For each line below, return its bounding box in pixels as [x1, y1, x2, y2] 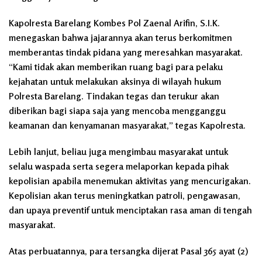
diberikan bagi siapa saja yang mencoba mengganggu [9, 104, 226, 116]
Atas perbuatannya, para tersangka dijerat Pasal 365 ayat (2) [9, 244, 248, 257]
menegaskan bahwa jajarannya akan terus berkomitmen [9, 31, 232, 43]
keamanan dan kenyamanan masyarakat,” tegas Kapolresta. [9, 119, 246, 131]
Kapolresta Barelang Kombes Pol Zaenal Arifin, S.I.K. [9, 16, 220, 29]
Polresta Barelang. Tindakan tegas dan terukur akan [9, 89, 219, 102]
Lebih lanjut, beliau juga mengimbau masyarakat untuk [9, 145, 228, 157]
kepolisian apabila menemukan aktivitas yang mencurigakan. [9, 174, 251, 187]
